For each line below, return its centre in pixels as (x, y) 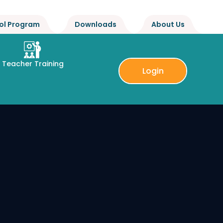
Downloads (96, 24)
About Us (168, 24)
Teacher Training (33, 64)
